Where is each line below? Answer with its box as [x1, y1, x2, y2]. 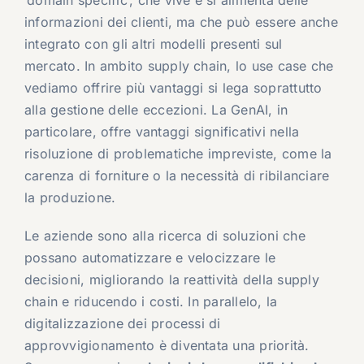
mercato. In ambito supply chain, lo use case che [24, 58, 334, 75]
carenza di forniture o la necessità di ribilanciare [24, 167, 330, 184]
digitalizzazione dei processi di [24, 315, 221, 332]
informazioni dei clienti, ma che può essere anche [24, 14, 338, 31]
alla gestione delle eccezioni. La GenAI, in [24, 102, 288, 119]
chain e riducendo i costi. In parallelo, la [24, 293, 278, 310]
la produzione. [24, 189, 116, 206]
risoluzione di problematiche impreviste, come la [24, 145, 332, 162]
